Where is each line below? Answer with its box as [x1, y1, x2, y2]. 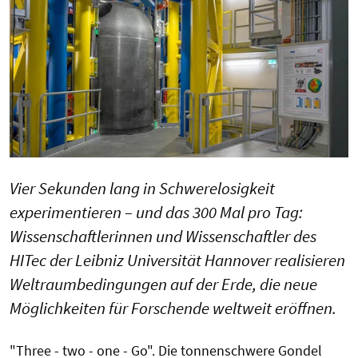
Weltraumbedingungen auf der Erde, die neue [10, 273, 317, 296]
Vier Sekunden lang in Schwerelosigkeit [10, 177, 275, 200]
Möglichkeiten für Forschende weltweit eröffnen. [10, 297, 336, 320]
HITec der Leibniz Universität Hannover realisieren [10, 249, 345, 272]
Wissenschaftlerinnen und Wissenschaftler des [10, 225, 316, 248]
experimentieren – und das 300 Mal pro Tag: [10, 201, 303, 224]
